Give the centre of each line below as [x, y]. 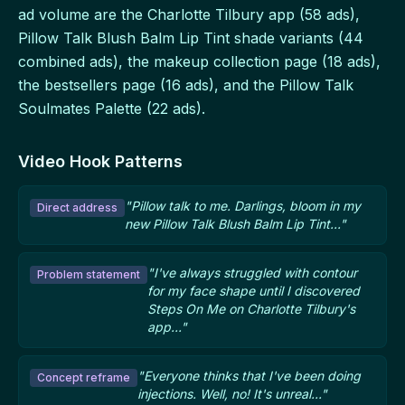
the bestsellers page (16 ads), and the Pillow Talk [186, 85]
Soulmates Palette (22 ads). [112, 109]
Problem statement [89, 275]
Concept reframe [84, 378]
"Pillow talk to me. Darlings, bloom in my [243, 206]
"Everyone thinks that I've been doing [249, 376]
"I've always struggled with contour [252, 273]
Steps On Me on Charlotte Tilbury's [251, 309]
